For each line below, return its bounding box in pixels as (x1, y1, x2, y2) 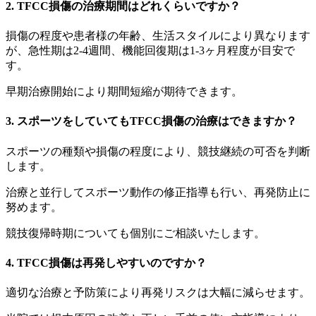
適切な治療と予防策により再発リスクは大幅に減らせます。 (6, 286, 310, 299)
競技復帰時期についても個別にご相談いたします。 (6, 226, 265, 239)
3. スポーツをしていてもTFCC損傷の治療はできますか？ (6, 115, 297, 128)
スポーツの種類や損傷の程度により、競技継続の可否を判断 (6, 145, 310, 157)
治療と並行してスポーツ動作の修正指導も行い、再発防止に (6, 186, 310, 198)
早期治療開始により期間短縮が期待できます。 (6, 85, 243, 98)
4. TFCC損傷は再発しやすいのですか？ (6, 256, 207, 269)
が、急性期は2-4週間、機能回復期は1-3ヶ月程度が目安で (6, 44, 295, 57)
